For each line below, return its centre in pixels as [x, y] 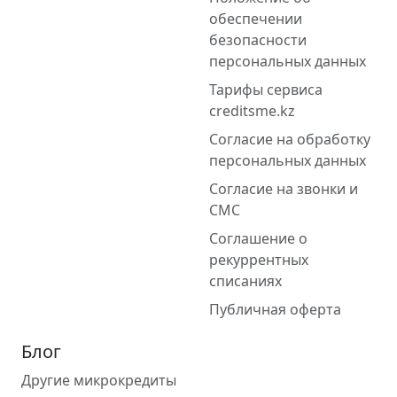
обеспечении [256, 19]
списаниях [245, 281]
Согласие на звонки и [284, 189]
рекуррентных [259, 260]
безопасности [258, 40]
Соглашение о [258, 239]
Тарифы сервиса [266, 90]
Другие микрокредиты [99, 381]
